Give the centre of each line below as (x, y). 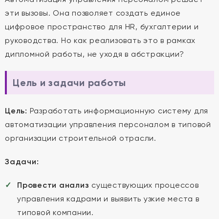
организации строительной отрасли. (81, 138)
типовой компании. (55, 212)
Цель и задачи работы (69, 83)
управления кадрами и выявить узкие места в (108, 199)
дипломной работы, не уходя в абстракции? (95, 54)
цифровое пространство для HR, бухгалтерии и (102, 27)
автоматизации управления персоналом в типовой (108, 124)
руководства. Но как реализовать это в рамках (100, 40)
